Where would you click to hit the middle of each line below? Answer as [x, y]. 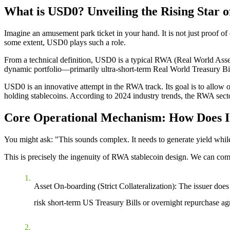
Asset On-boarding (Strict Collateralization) [104, 186]
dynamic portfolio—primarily [53, 69]
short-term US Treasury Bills [94, 202]
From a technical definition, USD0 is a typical [79, 60]
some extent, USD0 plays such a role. [65, 42]
